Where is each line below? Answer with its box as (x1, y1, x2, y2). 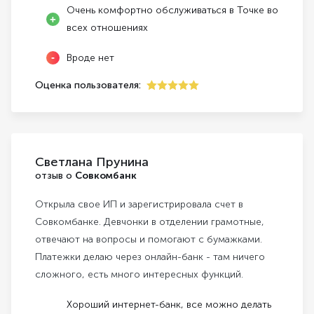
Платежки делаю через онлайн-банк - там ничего (35, 251, 265, 264)
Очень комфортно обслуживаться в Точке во (67, 4, 278, 17)
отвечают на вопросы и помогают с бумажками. (35, 233, 262, 246)
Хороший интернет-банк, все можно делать (67, 299, 271, 311)
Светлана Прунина (35, 154, 149, 170)
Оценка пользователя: (35, 79, 141, 92)
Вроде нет (67, 52, 114, 64)
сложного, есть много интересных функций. (35, 268, 243, 281)
